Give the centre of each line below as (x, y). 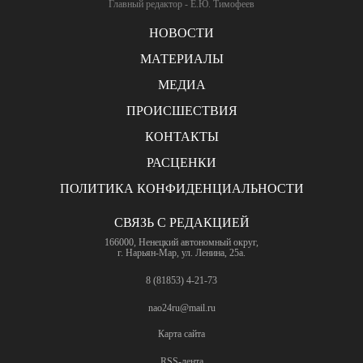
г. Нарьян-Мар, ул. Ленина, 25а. (181, 253)
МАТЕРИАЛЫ (181, 59)
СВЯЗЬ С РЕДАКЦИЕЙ (181, 223)
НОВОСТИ (181, 33)
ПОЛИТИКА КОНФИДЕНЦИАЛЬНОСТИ (181, 189)
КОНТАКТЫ (181, 137)
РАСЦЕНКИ (181, 163)
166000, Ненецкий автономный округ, (181, 243)
